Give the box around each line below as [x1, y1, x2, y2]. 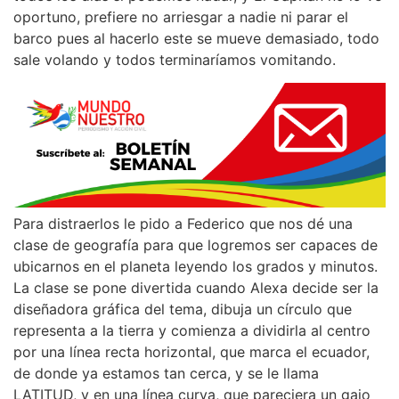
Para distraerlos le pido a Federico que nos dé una [13, 214, 353, 232]
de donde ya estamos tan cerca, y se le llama [13, 363, 319, 382]
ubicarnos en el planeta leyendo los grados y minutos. [13, 256, 378, 275]
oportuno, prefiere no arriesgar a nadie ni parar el [13, 7, 348, 26]
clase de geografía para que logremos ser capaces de [13, 235, 378, 254]
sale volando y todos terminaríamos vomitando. [13, 50, 336, 69]
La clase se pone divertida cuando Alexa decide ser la [13, 278, 379, 297]
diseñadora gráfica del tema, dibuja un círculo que [13, 299, 352, 318]
